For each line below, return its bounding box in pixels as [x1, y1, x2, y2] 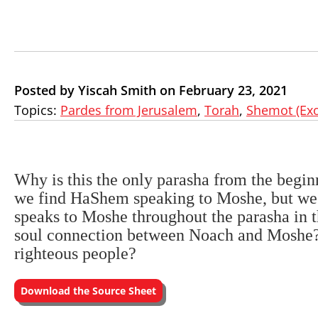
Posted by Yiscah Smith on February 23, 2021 [14, 82, 287, 99]
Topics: [14, 102, 60, 119]
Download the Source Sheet [21, 284, 156, 297]
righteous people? [14, 244, 136, 263]
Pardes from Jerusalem [60, 102, 197, 119]
